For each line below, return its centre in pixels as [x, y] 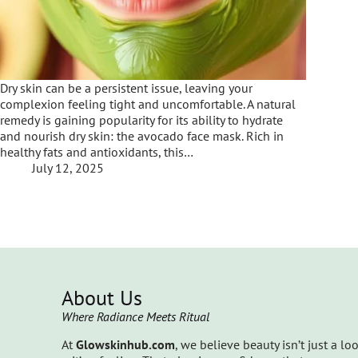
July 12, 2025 [68, 167]
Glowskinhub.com [126, 344]
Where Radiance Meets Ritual [136, 316]
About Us [102, 297]
